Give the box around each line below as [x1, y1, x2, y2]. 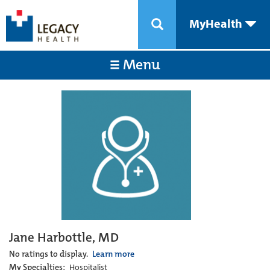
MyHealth [189, 16, 245, 31]
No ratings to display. [9, 248, 90, 259]
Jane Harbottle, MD [9, 229, 119, 246]
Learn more [92, 248, 134, 259]
